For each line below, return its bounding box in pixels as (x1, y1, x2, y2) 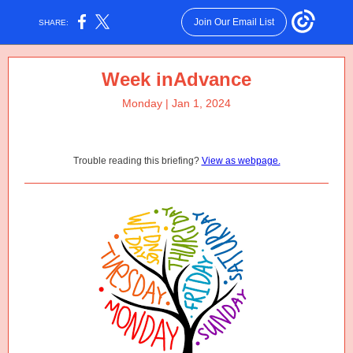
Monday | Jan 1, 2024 (122, 97, 231, 110)
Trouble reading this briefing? (72, 155, 202, 166)
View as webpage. (201, 155, 281, 166)
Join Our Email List (193, 17, 274, 28)
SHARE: (34, 17, 74, 27)
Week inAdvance (102, 69, 251, 90)
